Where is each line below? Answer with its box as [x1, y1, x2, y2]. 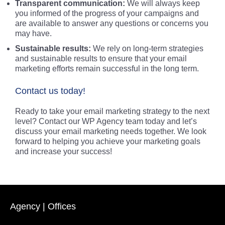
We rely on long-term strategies [91, 44, 203, 53]
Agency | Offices [10, 201, 76, 211]
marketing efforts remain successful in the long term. [15, 64, 199, 73]
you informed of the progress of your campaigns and [15, 9, 199, 18]
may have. [15, 29, 52, 38]
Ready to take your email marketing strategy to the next [15, 107, 209, 116]
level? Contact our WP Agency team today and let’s [15, 117, 197, 126]
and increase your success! [15, 147, 112, 156]
